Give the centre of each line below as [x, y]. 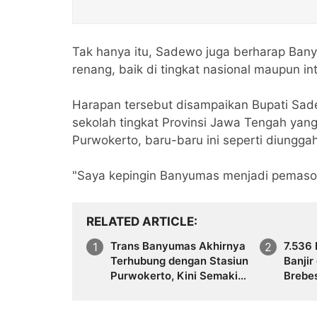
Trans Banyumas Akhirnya [178, 246]
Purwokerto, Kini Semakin [177, 275]
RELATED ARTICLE [140, 221]
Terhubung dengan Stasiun [179, 260]
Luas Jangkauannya [162, 290]
